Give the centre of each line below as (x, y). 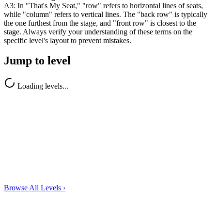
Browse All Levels (33, 188)
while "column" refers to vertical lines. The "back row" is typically (106, 14)
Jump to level (37, 61)
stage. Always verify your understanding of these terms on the (98, 31)
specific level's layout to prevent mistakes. (68, 40)
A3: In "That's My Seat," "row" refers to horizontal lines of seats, (103, 5)
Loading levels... (43, 86)
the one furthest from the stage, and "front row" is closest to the (100, 23)
